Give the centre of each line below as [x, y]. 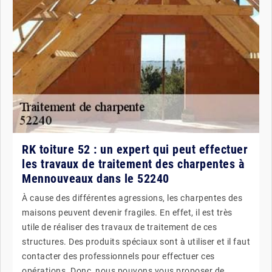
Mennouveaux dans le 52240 [96, 178]
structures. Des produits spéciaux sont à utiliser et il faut [136, 241]
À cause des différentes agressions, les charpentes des [132, 198]
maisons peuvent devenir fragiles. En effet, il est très [127, 212]
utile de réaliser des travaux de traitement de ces [119, 227]
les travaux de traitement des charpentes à [133, 164]
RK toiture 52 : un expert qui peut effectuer [135, 149]
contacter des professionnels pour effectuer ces [118, 256]
